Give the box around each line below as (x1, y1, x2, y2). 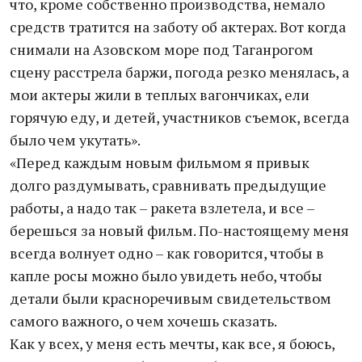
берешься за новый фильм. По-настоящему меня (10, 221, 349, 240)
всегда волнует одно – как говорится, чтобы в (10, 243, 324, 263)
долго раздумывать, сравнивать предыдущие (10, 175, 326, 195)
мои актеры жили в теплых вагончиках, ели (10, 85, 309, 104)
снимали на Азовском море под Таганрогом (10, 40, 314, 59)
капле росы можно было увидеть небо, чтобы (10, 266, 322, 285)
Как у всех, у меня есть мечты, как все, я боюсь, (10, 334, 335, 353)
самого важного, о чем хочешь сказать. (10, 311, 277, 330)
